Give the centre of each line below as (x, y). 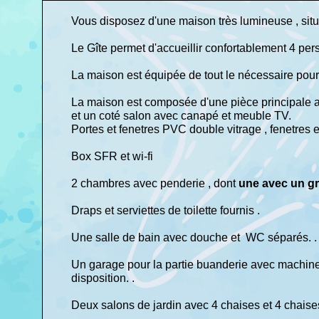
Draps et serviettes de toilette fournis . (167, 210)
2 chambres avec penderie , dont (153, 183)
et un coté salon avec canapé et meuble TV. (183, 116)
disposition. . (104, 278)
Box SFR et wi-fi (114, 156)
